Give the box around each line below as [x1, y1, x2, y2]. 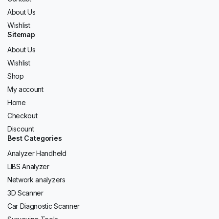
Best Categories [7, 134, 62, 143]
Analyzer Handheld [7, 149, 66, 158]
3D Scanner [7, 189, 44, 197]
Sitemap [7, 30, 36, 39]
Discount [7, 125, 34, 133]
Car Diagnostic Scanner [7, 202, 80, 211]
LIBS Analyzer [7, 162, 49, 171]
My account [7, 85, 44, 94]
